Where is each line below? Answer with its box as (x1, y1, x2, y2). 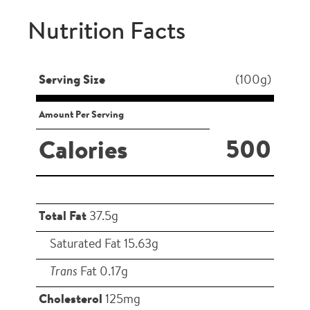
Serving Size (39, 74, 105, 87)
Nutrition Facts (28, 20, 185, 45)
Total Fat (39, 210, 86, 224)
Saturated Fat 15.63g (50, 238, 158, 251)
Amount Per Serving (39, 109, 124, 120)
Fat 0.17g (77, 266, 128, 279)
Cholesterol (39, 293, 102, 307)
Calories (39, 139, 128, 165)
